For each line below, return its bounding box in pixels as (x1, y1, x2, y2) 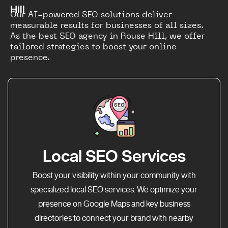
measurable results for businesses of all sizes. (10, 20, 204, 31)
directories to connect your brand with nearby (35, 214, 193, 222)
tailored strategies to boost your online (10, 41, 177, 52)
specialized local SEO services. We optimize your (31, 185, 197, 194)
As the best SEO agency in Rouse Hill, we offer (10, 31, 205, 41)
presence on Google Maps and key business (38, 199, 190, 208)
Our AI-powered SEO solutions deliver (10, 9, 172, 20)
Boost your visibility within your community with (32, 171, 196, 180)
